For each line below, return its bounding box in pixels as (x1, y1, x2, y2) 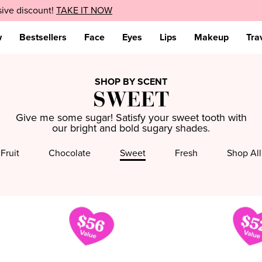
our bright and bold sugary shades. (52, 123, 210, 134)
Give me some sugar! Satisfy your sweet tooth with (15, 113, 247, 123)
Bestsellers (19, 33, 67, 42)
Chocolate (48, 149, 91, 158)
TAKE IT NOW (56, 6, 112, 15)
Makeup (194, 33, 229, 42)
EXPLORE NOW (20, 6, 82, 15)
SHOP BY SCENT (95, 77, 167, 87)
